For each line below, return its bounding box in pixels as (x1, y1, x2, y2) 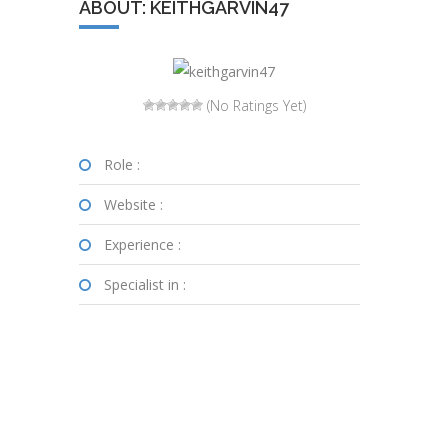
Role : (104, 155, 140, 175)
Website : (104, 195, 163, 215)
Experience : (104, 235, 181, 255)
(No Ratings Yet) (202, 96, 306, 116)
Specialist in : (104, 275, 186, 295)
